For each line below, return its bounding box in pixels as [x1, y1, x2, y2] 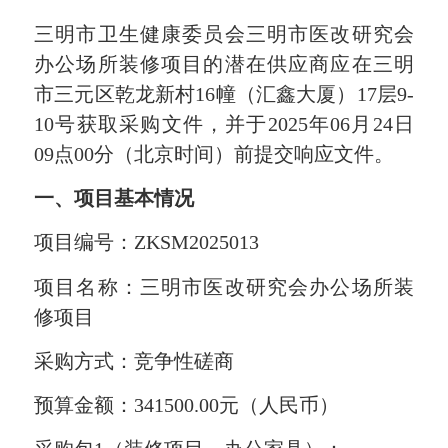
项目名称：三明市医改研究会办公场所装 [34, 275, 414, 298]
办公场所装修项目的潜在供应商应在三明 [34, 52, 414, 75]
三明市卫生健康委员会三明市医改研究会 [34, 22, 414, 45]
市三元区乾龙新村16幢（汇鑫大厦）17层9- [34, 82, 414, 105]
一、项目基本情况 [34, 187, 195, 210]
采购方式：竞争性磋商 [34, 349, 235, 372]
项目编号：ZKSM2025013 [34, 231, 260, 254]
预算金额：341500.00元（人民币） [34, 394, 340, 417]
